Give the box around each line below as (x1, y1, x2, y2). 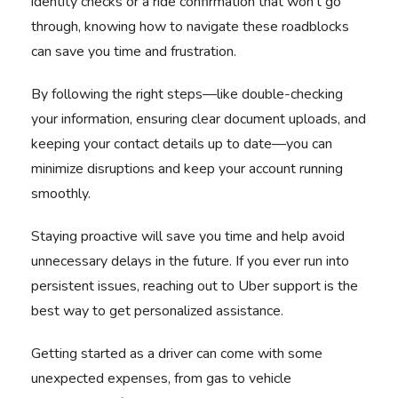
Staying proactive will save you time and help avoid (31, 227, 345, 246)
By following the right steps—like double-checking (31, 84, 343, 104)
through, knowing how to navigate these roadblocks (31, 17, 349, 36)
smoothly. (31, 184, 94, 203)
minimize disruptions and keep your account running (31, 159, 343, 179)
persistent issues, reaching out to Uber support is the (31, 276, 358, 296)
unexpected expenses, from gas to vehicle (31, 369, 291, 388)
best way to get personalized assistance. (31, 301, 283, 321)
